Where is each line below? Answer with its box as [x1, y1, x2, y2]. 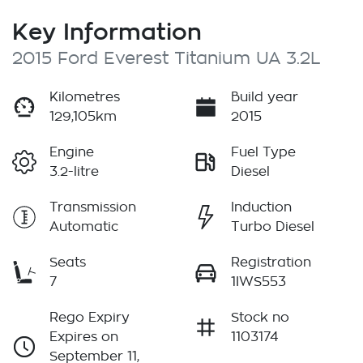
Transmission [49, 200, 136, 214]
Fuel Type [231, 145, 296, 159]
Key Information [12, 18, 202, 44]
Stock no [231, 310, 289, 324]
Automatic [49, 220, 118, 233]
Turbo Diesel [231, 220, 314, 233]
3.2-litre [49, 164, 99, 178]
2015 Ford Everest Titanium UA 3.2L [12, 49, 321, 67]
